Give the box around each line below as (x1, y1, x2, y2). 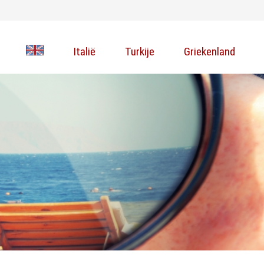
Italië (73, 45, 95, 58)
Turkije (125, 45, 154, 58)
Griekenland (184, 45, 235, 58)
